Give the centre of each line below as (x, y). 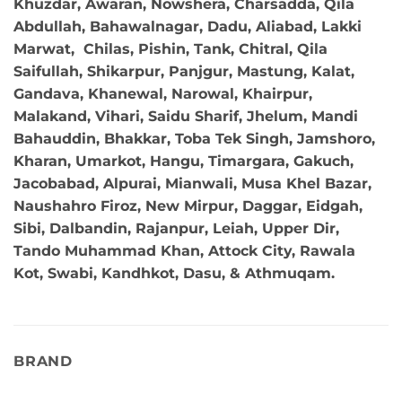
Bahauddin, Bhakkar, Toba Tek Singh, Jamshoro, (194, 138)
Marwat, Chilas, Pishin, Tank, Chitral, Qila (170, 48)
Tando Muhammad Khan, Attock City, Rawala (184, 250)
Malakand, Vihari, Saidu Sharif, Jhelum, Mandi (186, 116)
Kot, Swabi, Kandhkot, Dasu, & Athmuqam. (174, 273)
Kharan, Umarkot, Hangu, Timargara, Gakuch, (184, 161)
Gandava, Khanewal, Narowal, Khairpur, (163, 93)
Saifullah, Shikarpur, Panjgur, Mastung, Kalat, (184, 71)
